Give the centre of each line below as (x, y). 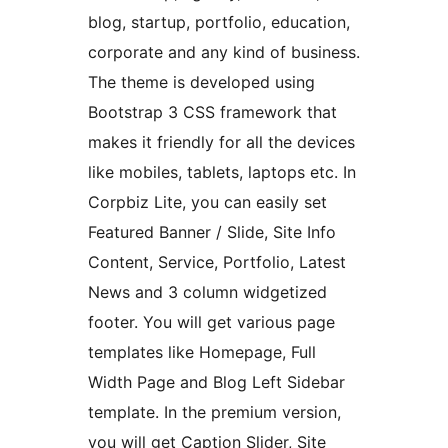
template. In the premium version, (214, 412)
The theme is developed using (201, 82)
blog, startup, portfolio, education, (219, 22)
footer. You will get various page (211, 322)
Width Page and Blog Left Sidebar (216, 382)
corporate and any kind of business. (224, 52)
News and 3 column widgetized (207, 292)
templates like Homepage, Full (202, 352)
